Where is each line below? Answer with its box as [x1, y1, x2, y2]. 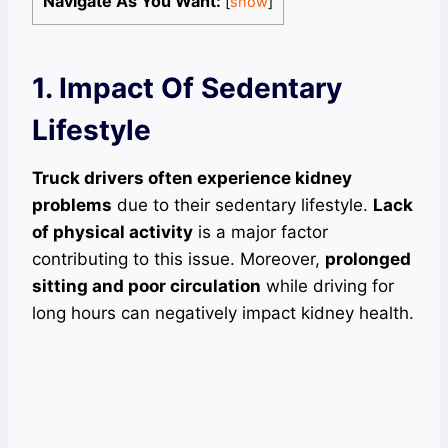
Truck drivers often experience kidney [32, 168, 352, 189]
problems [32, 195, 112, 216]
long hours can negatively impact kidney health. [32, 303, 414, 324]
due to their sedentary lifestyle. [112, 195, 373, 216]
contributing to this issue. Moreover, [32, 249, 325, 270]
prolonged [325, 249, 411, 270]
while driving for [261, 276, 394, 297]
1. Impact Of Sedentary [32, 71, 342, 106]
